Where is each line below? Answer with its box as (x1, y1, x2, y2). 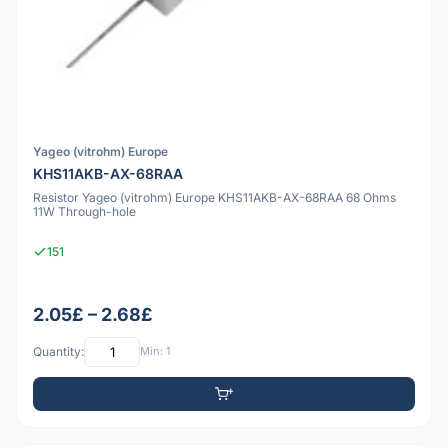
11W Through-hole (33, 204, 136, 220)
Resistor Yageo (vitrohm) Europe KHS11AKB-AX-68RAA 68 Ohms (33, 190, 396, 206)
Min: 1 (140, 344, 170, 359)
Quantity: (33, 344, 84, 360)
